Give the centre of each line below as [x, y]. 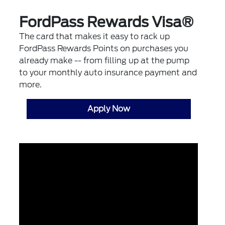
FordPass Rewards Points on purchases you [104, 49]
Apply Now [108, 109]
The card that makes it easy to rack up [95, 37]
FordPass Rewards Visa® [106, 22]
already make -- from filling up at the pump [104, 61]
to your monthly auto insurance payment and [108, 73]
